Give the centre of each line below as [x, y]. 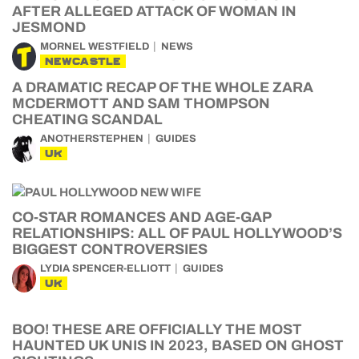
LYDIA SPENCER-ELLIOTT [105, 269]
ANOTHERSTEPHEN [92, 139]
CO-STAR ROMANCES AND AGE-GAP [141, 218]
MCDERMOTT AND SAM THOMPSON [141, 104]
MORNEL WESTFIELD [95, 47]
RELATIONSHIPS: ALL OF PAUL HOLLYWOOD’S [177, 234]
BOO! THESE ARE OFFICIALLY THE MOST [157, 330]
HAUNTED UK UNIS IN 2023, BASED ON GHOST [178, 346]
